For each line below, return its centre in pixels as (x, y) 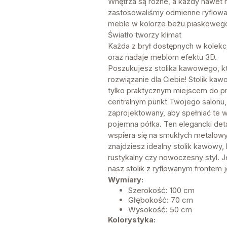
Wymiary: (125, 180)
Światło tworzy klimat (144, 35)
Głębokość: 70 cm (160, 200)
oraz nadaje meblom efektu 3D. (163, 57)
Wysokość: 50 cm (160, 210)
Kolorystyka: (131, 220)
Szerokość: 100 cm (161, 191)
